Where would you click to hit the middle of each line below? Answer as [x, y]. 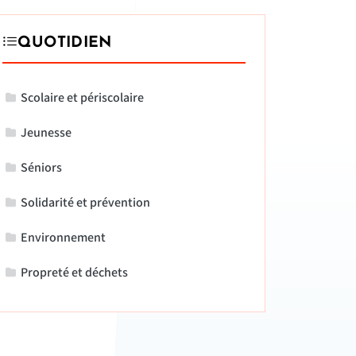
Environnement [64, 238]
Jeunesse [46, 133]
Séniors [42, 168]
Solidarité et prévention [86, 203]
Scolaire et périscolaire [83, 98]
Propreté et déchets [75, 273]
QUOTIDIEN [65, 43]
